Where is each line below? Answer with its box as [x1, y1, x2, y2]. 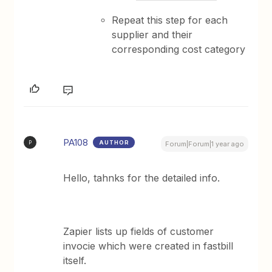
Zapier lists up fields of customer [63, 225, 214, 237]
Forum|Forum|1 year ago [165, 140, 244, 148]
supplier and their [112, 29, 193, 41]
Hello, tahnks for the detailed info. [63, 172, 220, 184]
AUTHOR [99, 139, 130, 146]
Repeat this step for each [112, 14, 228, 26]
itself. [63, 254, 87, 267]
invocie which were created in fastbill [63, 240, 234, 252]
